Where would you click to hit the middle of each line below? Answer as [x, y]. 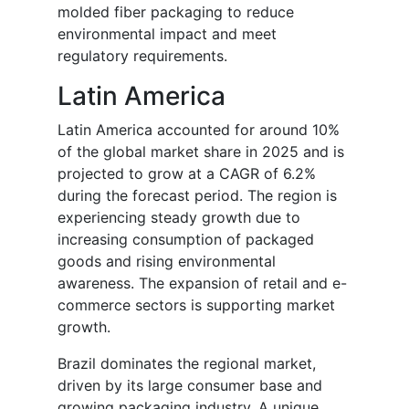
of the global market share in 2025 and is [201, 152]
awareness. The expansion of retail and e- [202, 283]
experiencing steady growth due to [179, 218]
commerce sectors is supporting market [196, 305]
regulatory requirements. [142, 56]
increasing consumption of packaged [186, 240]
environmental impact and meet [167, 34]
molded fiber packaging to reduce [176, 12]
